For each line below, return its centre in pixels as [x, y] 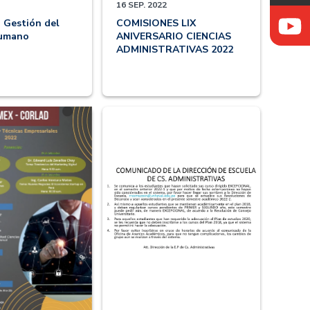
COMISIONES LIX [156, 24]
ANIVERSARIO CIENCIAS [174, 37]
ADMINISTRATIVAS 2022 [175, 50]
